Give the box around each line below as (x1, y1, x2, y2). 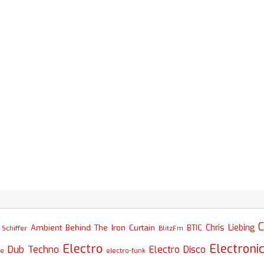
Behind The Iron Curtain (65, 223, 155, 233)
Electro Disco (149, 243, 206, 256)
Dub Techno (8, 243, 59, 256)
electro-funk (106, 246, 146, 256)
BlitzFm (159, 224, 183, 233)
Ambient (31, 223, 62, 233)
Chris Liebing (206, 222, 255, 233)
